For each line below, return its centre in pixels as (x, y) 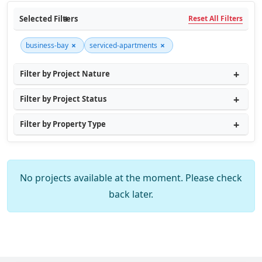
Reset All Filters (216, 18)
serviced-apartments (123, 45)
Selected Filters (49, 18)
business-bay (47, 45)
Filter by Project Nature (65, 74)
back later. (131, 194)
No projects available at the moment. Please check (131, 178)
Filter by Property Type (63, 124)
